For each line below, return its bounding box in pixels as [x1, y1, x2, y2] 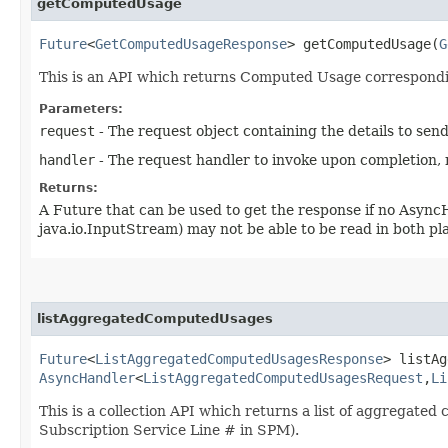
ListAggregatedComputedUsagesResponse [95, 350, 383, 367]
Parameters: [39, 101, 123, 116]
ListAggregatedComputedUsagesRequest [143, 369, 423, 386]
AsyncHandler [39, 369, 135, 386]
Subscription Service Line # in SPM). [39, 421, 299, 438]
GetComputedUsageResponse [95, 35, 287, 52]
